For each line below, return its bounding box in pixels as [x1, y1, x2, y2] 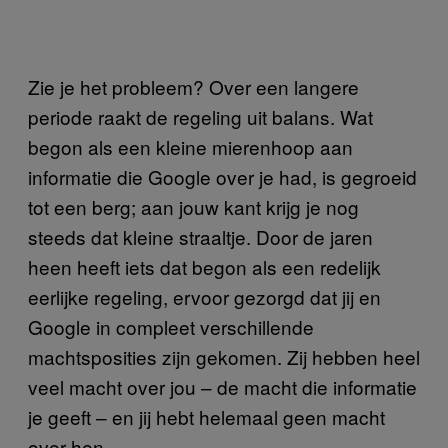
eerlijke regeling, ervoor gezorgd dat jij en [28, 282, 381, 310]
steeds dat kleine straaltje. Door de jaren [28, 222, 373, 250]
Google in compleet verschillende [28, 312, 314, 340]
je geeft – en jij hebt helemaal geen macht [28, 402, 385, 430]
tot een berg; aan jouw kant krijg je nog [28, 192, 359, 220]
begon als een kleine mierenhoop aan [28, 132, 353, 160]
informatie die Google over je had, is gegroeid [28, 162, 417, 190]
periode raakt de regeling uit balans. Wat [28, 102, 373, 130]
